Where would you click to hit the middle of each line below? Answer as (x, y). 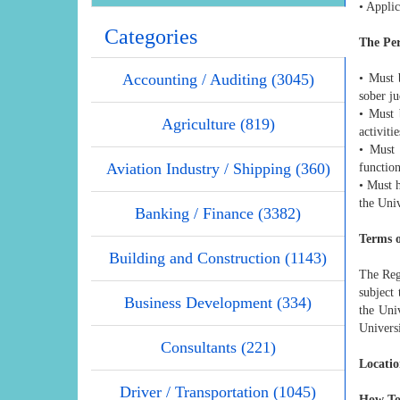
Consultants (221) (218, 347)
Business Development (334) (218, 302)
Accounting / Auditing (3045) (218, 79)
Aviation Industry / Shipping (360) (218, 168)
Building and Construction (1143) (218, 258)
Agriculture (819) (218, 124)
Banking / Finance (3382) (218, 213)
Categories (151, 36)
